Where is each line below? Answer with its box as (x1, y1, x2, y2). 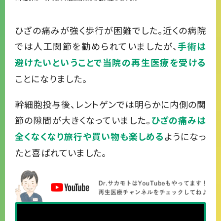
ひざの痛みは (151, 114, 206, 127)
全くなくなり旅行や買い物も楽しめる (15, 130, 165, 144)
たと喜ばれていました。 (15, 146, 107, 159)
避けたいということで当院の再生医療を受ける (15, 56, 206, 70)
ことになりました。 (15, 72, 87, 85)
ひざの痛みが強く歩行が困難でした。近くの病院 (15, 24, 206, 37)
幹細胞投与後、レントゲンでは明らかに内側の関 (15, 98, 206, 111)
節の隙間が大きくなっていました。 (15, 113, 151, 127)
